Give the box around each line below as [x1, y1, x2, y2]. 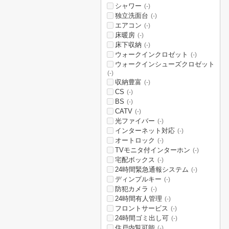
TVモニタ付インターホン [115, 146, 190, 154]
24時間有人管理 [115, 195, 162, 202]
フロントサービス [115, 204, 168, 212]
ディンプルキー [115, 175, 162, 183]
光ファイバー [115, 117, 155, 125]
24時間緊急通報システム [115, 166, 189, 173]
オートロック [115, 136, 155, 144]
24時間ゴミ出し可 [115, 214, 169, 222]
